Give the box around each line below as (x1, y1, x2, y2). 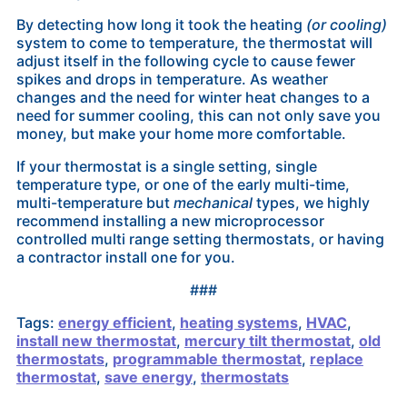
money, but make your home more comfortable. (15, 124, 346, 143)
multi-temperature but (15, 193, 174, 212)
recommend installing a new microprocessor (15, 211, 324, 230)
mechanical (173, 193, 253, 212)
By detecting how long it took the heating (15, 15, 306, 34)
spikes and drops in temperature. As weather (15, 69, 328, 88)
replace (309, 349, 363, 368)
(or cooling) (305, 15, 387, 34)
